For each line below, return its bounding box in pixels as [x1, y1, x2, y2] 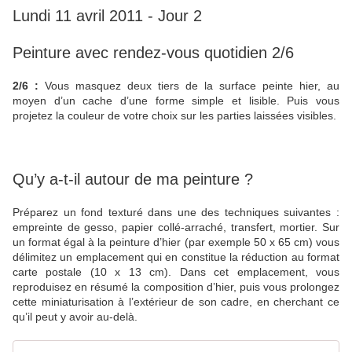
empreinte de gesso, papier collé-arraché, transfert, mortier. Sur [13, 221, 339, 234]
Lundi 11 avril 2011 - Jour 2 [13, 7, 202, 25]
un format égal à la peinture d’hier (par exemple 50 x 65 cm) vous [13, 236, 339, 249]
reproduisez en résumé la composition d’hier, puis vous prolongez [13, 280, 339, 294]
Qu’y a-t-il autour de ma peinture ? [13, 170, 253, 189]
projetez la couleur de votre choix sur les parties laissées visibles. [13, 109, 336, 123]
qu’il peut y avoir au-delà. [13, 310, 137, 324]
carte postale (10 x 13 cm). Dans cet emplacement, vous [13, 266, 339, 279]
